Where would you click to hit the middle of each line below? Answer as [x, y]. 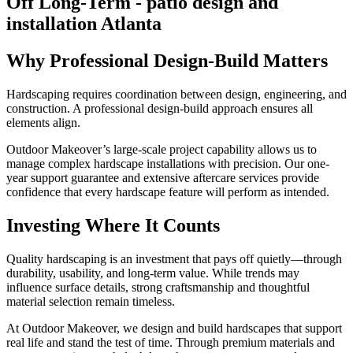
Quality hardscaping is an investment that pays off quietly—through [174, 259]
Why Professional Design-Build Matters [167, 61]
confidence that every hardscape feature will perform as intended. [168, 192]
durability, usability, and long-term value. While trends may [153, 273]
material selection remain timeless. [91, 302]
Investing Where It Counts [113, 226]
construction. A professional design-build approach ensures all [160, 109]
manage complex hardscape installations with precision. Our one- [168, 164]
